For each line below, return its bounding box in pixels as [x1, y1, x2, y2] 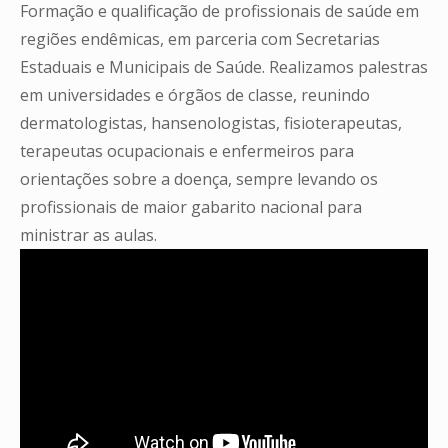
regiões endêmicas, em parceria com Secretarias [20, 27, 380, 50]
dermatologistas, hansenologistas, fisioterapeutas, [20, 111, 402, 134]
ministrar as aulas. [20, 223, 157, 246]
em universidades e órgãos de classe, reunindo [20, 83, 370, 106]
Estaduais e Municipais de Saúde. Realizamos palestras [20, 55, 428, 78]
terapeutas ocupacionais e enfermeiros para [20, 139, 354, 162]
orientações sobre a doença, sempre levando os [20, 167, 378, 190]
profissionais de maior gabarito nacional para [20, 195, 362, 218]
